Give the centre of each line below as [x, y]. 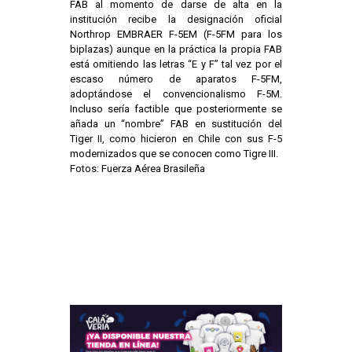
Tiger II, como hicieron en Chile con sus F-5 [176, 139]
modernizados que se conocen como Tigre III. [174, 154]
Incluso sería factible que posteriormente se [176, 109]
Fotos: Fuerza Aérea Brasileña [137, 169]
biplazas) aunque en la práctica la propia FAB [176, 49]
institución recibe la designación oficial [176, 20]
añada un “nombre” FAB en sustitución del [176, 124]
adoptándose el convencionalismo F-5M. [176, 94]
